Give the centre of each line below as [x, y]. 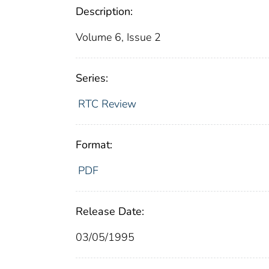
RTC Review [107, 104]
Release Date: [110, 212]
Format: [94, 145]
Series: [92, 78]
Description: [104, 12]
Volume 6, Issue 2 [118, 38]
